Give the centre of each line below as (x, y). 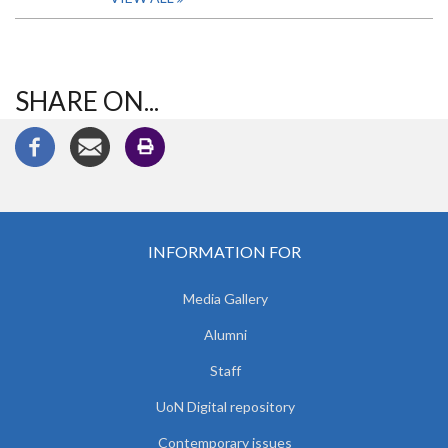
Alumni (225, 334)
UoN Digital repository (225, 406)
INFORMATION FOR (224, 251)
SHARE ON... (87, 101)
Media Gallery (225, 298)
